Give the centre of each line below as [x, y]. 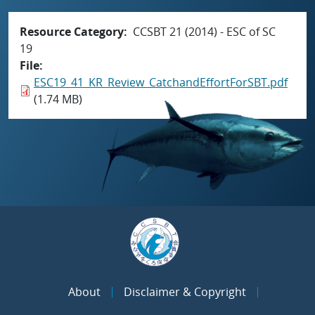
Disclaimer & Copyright [185, 292]
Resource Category [72, 31]
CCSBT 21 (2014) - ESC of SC [204, 31]
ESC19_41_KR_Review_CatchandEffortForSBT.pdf [161, 82]
